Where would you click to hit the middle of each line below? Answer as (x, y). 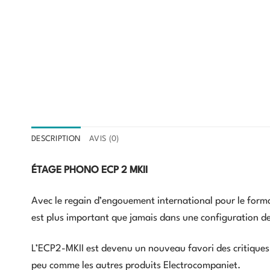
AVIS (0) (104, 139)
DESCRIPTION (56, 139)
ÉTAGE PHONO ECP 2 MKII (89, 171)
